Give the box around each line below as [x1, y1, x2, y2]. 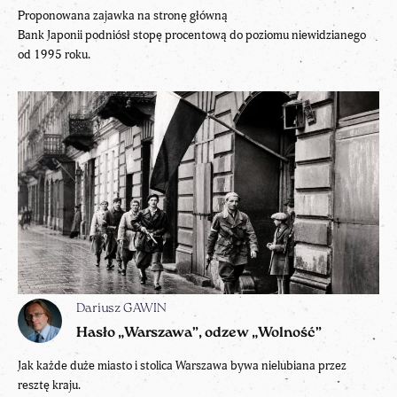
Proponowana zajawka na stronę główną [18, 7, 228, 23]
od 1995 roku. [18, 46, 90, 62]
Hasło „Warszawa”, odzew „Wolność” [76, 326, 322, 341]
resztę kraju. [18, 378, 81, 393]
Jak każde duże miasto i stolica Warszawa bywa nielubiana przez [18, 358, 346, 374]
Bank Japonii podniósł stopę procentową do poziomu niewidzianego [18, 27, 366, 43]
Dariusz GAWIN [76, 302, 167, 316]
